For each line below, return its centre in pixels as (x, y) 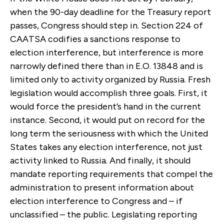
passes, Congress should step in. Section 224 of (106, 25)
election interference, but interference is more (107, 52)
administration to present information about (102, 187)
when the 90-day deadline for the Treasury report (110, 12)
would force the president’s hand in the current (105, 106)
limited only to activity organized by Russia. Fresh (110, 79)
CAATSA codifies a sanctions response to (95, 39)
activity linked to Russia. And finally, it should (100, 160)
